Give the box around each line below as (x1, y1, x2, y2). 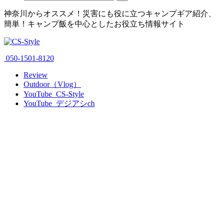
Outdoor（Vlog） (24, 80, 81, 88)
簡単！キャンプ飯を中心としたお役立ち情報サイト (4, 19, 185, 28)
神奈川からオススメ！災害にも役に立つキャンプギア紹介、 (4, 9, 216, 18)
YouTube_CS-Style (24, 89, 84, 98)
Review (24, 70, 48, 79)
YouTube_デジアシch (24, 99, 95, 108)
